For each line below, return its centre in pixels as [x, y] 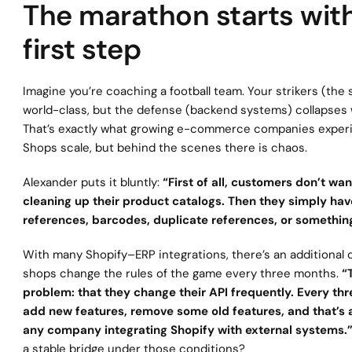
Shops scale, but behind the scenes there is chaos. [165, 148]
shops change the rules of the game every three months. [182, 273]
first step [82, 49]
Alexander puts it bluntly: [93, 182]
